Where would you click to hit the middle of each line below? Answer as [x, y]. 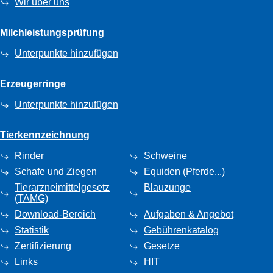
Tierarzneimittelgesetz [62, 187]
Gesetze [162, 246]
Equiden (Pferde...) [184, 171]
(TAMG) [31, 198]
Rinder [29, 155]
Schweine [165, 155]
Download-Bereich [55, 214]
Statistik [32, 230]
